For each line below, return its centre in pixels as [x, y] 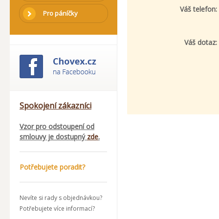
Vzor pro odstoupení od [57, 126]
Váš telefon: [198, 9]
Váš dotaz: [201, 42]
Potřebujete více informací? [57, 208]
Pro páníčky [60, 13]
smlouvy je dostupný [53, 137]
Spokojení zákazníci [55, 106]
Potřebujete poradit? [52, 167]
